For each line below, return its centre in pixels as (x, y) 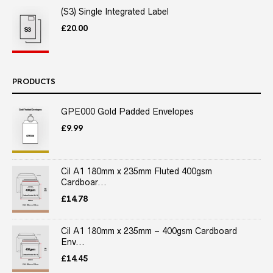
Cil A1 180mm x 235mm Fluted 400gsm (136, 171)
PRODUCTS (34, 82)
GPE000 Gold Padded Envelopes (127, 112)
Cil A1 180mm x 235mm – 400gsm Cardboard (149, 231)
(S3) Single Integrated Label (115, 12)
